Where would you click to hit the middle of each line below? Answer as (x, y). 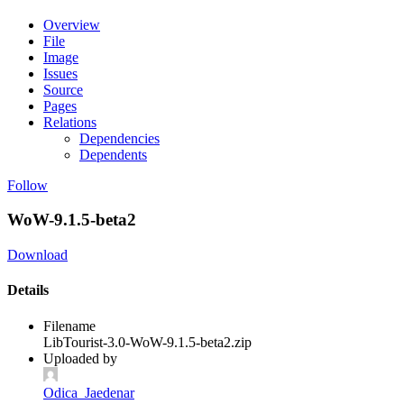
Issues (60, 73)
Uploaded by (80, 358)
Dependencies (119, 138)
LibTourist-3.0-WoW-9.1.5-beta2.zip (147, 342)
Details (28, 290)
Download (37, 255)
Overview (72, 24)
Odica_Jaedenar (89, 392)
